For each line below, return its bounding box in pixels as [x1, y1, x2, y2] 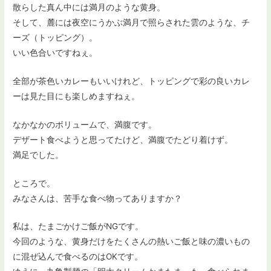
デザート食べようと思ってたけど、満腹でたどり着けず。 [13, 134, 233, 145]
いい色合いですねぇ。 [13, 47, 98, 57]
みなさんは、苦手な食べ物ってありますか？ [13, 193, 183, 203]
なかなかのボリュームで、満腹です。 [13, 119, 157, 129]
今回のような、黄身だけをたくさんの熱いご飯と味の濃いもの [13, 237, 250, 247]
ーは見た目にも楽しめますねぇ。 [13, 91, 140, 101]
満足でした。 [13, 149, 64, 160]
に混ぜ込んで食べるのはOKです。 [13, 252, 143, 262]
